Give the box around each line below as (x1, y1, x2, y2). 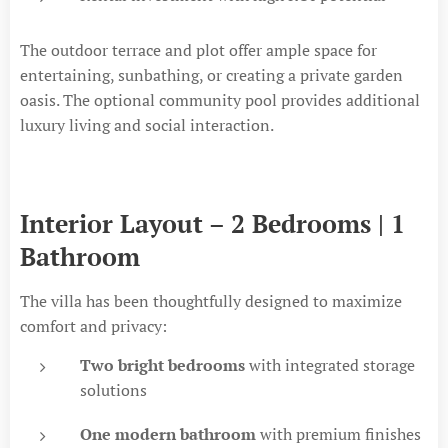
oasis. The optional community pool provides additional (20, 88, 420, 111)
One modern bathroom (80, 422, 256, 445)
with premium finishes (256, 422, 421, 445)
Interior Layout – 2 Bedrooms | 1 (20, 206, 405, 240)
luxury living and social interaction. (20, 113, 274, 136)
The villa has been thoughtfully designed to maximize (20, 289, 402, 312)
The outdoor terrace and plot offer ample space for (20, 38, 377, 61)
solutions (80, 378, 147, 401)
